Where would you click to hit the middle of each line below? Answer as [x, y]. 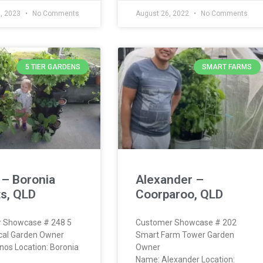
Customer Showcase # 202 [186, 222]
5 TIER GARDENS [53, 67]
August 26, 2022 [163, 13]
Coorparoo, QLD [179, 194]
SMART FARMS [227, 67]
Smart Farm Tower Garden [185, 235]
